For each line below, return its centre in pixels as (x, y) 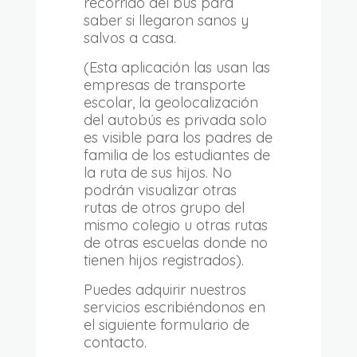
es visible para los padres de (178, 138)
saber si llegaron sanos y (166, 21)
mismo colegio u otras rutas (175, 226)
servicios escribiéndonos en (174, 308)
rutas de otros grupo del (164, 208)
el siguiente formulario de (166, 325)
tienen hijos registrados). (163, 261)
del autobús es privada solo (175, 120)
